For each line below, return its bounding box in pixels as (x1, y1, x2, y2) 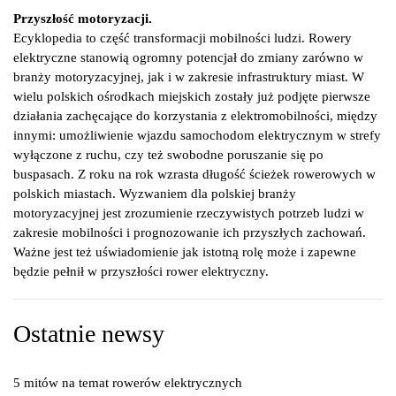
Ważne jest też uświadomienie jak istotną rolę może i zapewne (13, 245, 356, 259)
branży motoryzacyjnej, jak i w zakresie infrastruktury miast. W (13, 70, 364, 84)
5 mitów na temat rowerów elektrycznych (13, 376, 242, 390)
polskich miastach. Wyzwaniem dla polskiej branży (13, 187, 296, 201)
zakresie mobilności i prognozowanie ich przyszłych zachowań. (13, 225, 366, 240)
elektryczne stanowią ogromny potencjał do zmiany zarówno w (13, 50, 363, 65)
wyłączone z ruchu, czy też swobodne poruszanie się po (13, 148, 324, 162)
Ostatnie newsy (13, 320, 164, 347)
